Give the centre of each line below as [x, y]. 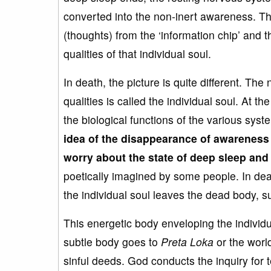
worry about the [106, 157]
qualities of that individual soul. [137, 53]
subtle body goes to [112, 241]
